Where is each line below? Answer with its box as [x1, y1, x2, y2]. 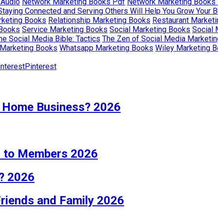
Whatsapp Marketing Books [59, 43, 153, 53]
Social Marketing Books [109, 24, 190, 34]
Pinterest [25, 61, 56, 71]
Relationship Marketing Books [48, 15, 150, 25]
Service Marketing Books [22, 24, 108, 34]
